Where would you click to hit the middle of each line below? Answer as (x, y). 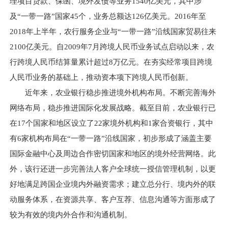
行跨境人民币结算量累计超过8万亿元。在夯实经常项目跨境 (111, 62)
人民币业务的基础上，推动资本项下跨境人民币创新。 (101, 77)
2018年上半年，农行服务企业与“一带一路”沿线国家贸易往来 (113, 32)
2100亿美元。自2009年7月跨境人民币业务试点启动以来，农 (112, 47)
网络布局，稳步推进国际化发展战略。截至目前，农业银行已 (112, 108)
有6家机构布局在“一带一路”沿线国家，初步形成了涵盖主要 (110, 138)
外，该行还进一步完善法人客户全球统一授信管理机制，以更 (112, 169)
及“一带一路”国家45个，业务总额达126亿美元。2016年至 (108, 16)
